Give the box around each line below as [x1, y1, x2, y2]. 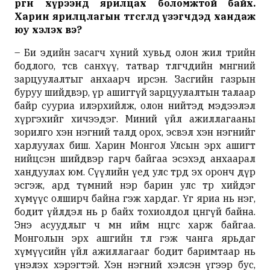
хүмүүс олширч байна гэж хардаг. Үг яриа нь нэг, [14, 192, 256, 204]
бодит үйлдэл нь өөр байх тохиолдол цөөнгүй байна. [14, 205, 256, 218]
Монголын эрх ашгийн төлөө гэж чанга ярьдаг [14, 231, 256, 244]
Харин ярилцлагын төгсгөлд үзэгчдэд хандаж [14, 10, 256, 22]
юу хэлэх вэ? [14, 23, 82, 36]
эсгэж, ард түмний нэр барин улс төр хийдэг [14, 178, 256, 191]
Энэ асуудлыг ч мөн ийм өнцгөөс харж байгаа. [14, 218, 256, 231]
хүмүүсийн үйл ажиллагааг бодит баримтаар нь [14, 245, 256, 257]
